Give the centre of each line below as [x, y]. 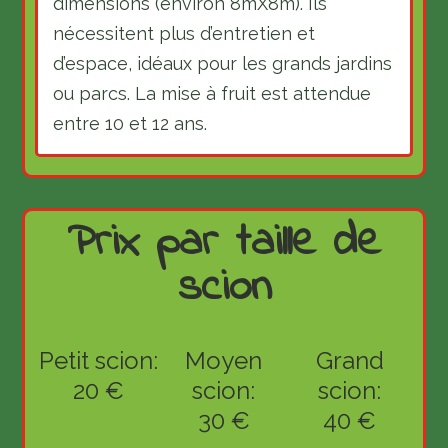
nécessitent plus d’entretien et [184, 34]
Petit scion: [98, 361]
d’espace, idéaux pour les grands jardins [223, 64]
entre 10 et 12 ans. [130, 124]
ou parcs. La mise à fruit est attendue [212, 94]
